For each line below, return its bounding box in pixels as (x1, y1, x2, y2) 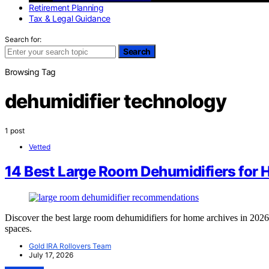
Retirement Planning (29, 2, 104, 13)
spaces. (5, 223, 32, 234)
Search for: (5, 34, 41, 44)
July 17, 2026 (29, 250, 73, 260)
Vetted (29, 142, 50, 151)
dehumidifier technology (5, 89, 227, 113)
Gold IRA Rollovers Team (29, 241, 111, 251)
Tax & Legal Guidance (29, 13, 110, 23)
